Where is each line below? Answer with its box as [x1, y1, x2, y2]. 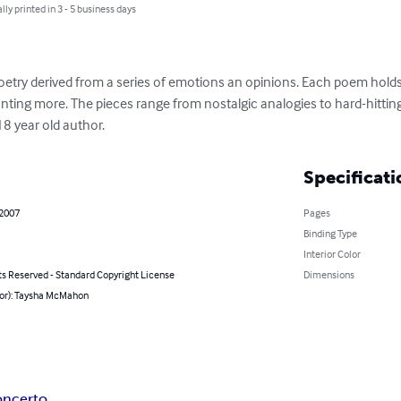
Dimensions [303, 268, 354, 281]
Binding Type [303, 226, 357, 240]
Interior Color [303, 247, 361, 260]
